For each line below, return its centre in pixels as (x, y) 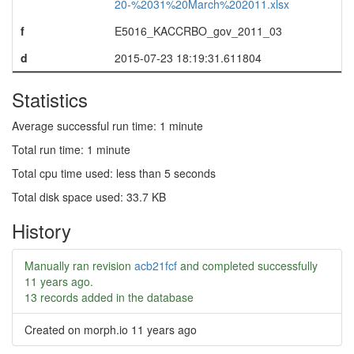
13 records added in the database (109, 297)
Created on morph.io (78, 330)
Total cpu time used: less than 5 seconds (114, 173)
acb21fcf (156, 265)
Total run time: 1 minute (71, 149)
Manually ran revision (79, 265)
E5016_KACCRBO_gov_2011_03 (198, 31)
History (41, 230)
